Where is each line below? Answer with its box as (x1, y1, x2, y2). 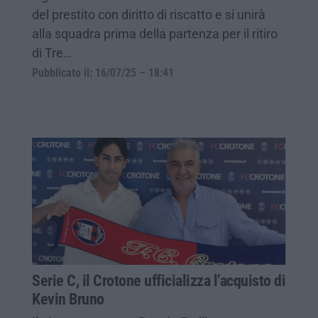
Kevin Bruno (32, 290, 104, 308)
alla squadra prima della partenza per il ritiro (32, 26, 278, 41)
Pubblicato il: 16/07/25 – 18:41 (32, 66, 174, 79)
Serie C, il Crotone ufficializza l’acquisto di (32, 271, 285, 290)
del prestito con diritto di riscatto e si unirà (32, 6, 265, 22)
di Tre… (32, 45, 72, 60)
